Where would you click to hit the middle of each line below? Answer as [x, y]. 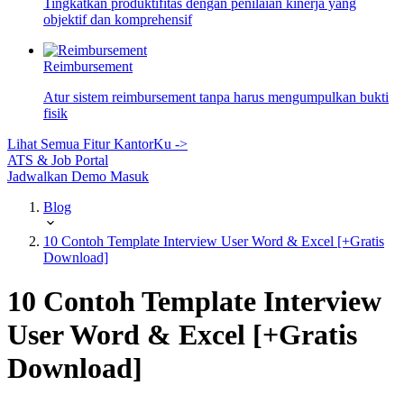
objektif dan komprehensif [118, 19]
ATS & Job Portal [58, 160]
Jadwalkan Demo [59, 176]
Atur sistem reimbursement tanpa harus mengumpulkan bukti [216, 97]
